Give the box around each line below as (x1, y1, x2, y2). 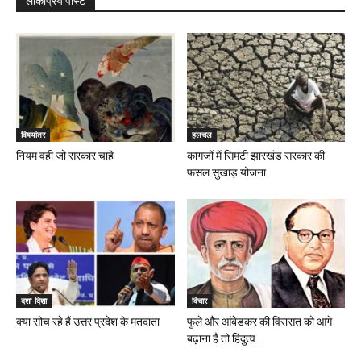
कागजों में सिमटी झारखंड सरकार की (186, 148, 325, 162)
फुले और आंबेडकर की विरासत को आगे (186, 314, 332, 328)
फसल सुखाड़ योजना (186, 165, 266, 179)
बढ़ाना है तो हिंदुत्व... (186, 331, 263, 345)
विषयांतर (21, 128, 45, 140)
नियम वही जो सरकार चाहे (16, 148, 114, 162)
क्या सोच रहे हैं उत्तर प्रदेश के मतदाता (16, 314, 160, 328)
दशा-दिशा (21, 294, 47, 306)
